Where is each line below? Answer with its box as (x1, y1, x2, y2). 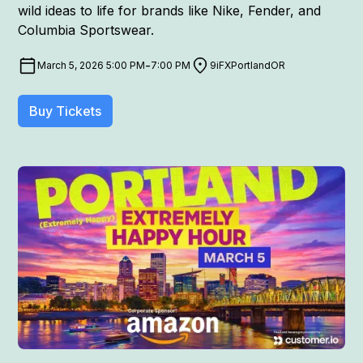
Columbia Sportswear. (18, 21, 155, 38)
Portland (231, 58, 271, 71)
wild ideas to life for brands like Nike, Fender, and (18, 2, 322, 19)
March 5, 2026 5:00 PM (37, 58, 146, 71)
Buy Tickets (29, 102, 102, 119)
